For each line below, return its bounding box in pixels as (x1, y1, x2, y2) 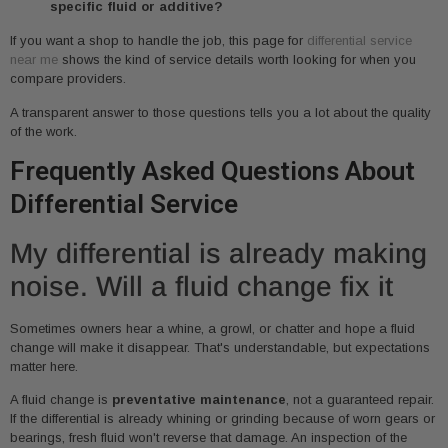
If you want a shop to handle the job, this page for (10, 33, 307, 49)
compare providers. (10, 71, 126, 87)
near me (10, 52, 58, 68)
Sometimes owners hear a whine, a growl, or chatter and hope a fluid (10, 321, 415, 337)
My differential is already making (10, 238, 427, 270)
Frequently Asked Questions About (10, 156, 415, 187)
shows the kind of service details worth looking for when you (58, 52, 416, 68)
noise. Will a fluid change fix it (10, 271, 393, 303)
